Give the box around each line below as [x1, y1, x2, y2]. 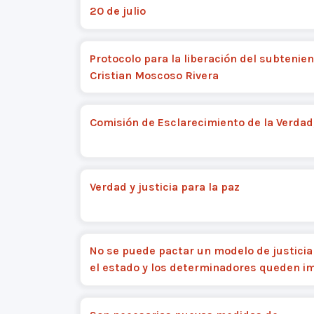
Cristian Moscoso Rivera [89, 68, 219, 82]
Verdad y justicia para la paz [89, 179, 240, 193]
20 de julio [89, 4, 146, 18]
